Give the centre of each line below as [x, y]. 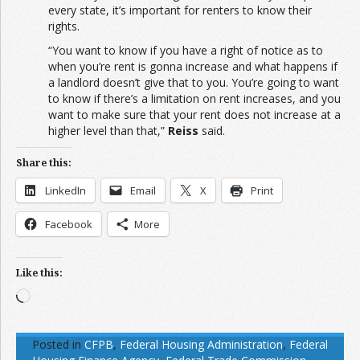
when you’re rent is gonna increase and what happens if [193, 66]
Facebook [69, 224]
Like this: [39, 272]
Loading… [55, 295]
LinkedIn [65, 190]
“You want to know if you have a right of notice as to [186, 50]
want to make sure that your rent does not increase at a [194, 114]
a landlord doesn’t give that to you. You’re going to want [194, 82]
